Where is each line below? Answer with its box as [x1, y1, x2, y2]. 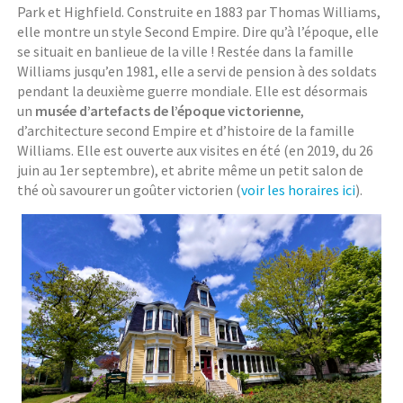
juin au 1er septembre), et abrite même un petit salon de [17, 161, 364, 180]
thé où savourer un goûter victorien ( [17, 181, 242, 200]
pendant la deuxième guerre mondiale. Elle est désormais [17, 82, 369, 101]
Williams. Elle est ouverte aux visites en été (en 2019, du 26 [17, 141, 374, 160]
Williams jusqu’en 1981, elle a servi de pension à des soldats [17, 62, 378, 81]
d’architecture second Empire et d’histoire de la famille [17, 121, 355, 140]
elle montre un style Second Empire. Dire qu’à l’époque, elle [17, 22, 380, 41]
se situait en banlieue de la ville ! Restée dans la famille [17, 42, 354, 61]
